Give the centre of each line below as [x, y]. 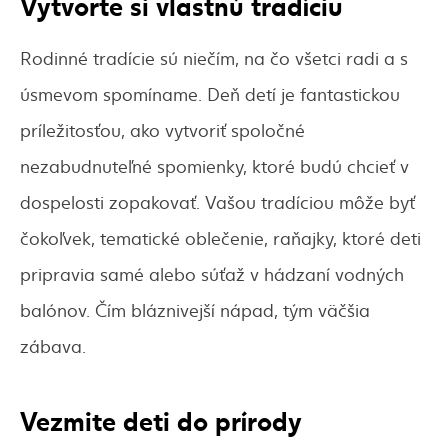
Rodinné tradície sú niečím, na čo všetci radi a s [214, 58]
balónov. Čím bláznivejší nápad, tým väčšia [195, 310]
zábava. [53, 346]
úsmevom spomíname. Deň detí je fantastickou [210, 94]
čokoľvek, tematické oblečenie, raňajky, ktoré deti [220, 238]
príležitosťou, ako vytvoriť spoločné [162, 130]
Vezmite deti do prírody [161, 419]
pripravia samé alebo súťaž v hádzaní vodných [212, 274]
